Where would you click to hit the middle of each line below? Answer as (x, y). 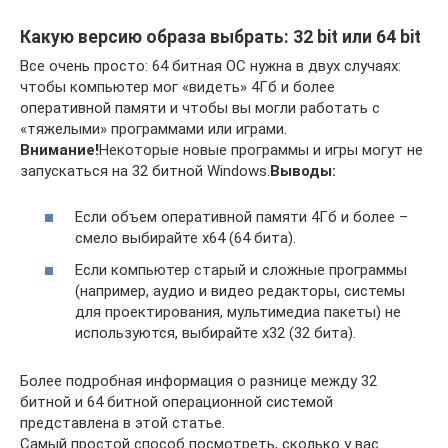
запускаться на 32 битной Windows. (145, 170)
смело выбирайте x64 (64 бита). (185, 238)
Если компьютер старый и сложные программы (241, 269)
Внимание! (59, 149)
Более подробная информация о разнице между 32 (198, 380)
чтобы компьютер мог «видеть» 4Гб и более (177, 86)
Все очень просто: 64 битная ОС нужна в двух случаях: (210, 65)
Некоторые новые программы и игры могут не (261, 149)
